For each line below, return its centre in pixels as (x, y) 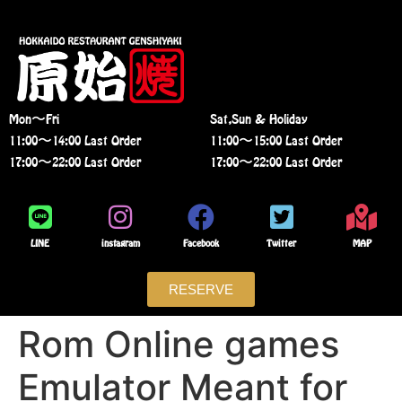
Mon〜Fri (34, 118)
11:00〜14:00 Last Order (75, 140)
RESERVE (201, 289)
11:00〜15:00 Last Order (276, 140)
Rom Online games (179, 344)
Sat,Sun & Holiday (259, 118)
